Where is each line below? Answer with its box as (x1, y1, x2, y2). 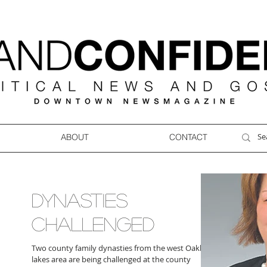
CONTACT (169, 132, 207, 142)
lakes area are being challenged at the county (32, 254, 191, 265)
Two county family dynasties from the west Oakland (32, 243, 215, 253)
